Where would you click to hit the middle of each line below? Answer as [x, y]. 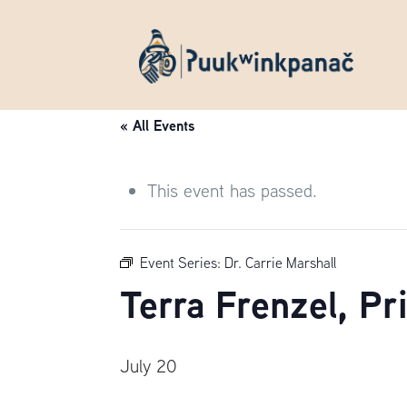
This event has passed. [233, 190]
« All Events [158, 125]
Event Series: [183, 263]
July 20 [149, 366]
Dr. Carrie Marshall [281, 263]
